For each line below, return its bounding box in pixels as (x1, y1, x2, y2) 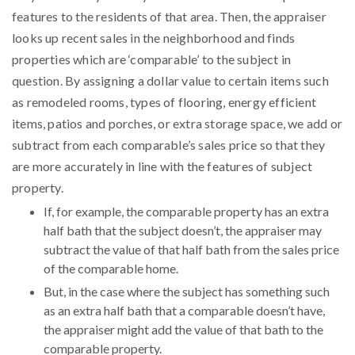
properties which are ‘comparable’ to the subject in (12, 51, 292, 67)
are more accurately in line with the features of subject (12, 158, 313, 174)
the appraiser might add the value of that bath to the (44, 321, 323, 337)
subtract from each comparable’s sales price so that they (12, 136, 326, 152)
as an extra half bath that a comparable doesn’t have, (44, 302, 325, 318)
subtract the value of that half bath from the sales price (44, 241, 339, 257)
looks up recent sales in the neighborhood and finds (12, 29, 296, 45)
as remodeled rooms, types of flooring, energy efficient (12, 94, 317, 109)
